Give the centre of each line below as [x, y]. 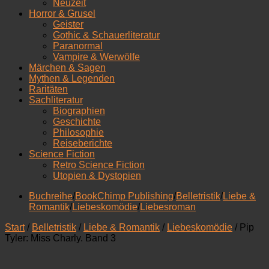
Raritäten [48, 89]
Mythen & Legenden [72, 78]
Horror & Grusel [62, 14]
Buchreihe [51, 196]
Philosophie [78, 132]
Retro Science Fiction [99, 165]
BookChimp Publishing [124, 196]
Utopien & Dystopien [97, 176]
